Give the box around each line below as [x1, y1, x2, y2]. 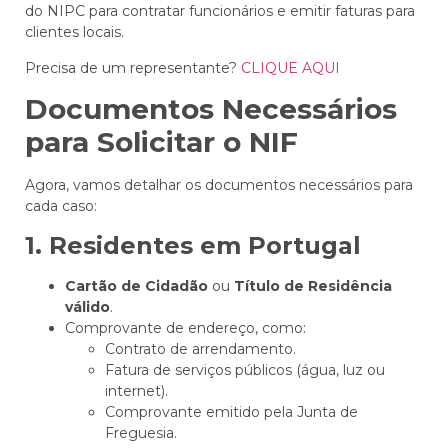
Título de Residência [234, 276, 392, 295]
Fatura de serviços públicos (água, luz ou [105, 360, 385, 379]
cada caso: [25, 197, 97, 216]
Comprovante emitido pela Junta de [105, 402, 358, 421]
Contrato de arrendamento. [105, 339, 296, 358]
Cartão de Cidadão [65, 276, 208, 295]
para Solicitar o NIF [25, 125, 298, 160]
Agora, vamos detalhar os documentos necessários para [25, 176, 413, 195]
